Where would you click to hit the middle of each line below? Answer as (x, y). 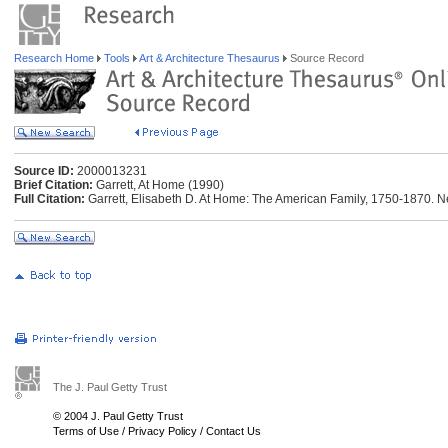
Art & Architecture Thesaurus (210, 58)
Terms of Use (86, 431)
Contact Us (233, 431)
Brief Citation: (53, 185)
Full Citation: (49, 199)
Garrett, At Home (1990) (158, 185)
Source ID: (44, 171)
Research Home (55, 58)
